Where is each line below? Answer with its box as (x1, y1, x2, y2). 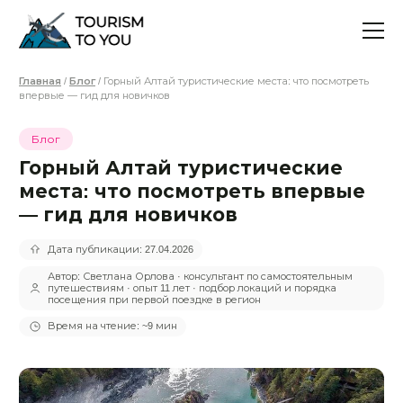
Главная (19, 76, 61, 86)
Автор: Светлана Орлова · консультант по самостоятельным (47, 270, 353, 282)
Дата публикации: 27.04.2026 (47, 243, 193, 255)
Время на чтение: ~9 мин (47, 320, 177, 332)
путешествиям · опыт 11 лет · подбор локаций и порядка (47, 282, 336, 293)
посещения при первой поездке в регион (47, 293, 261, 305)
